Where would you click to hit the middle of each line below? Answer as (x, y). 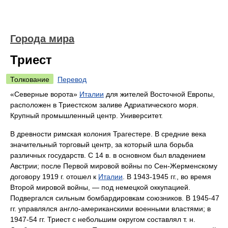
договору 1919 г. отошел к (54, 177)
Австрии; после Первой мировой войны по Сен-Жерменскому (114, 166)
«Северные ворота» (45, 94)
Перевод (72, 79)
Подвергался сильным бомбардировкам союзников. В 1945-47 (115, 198)
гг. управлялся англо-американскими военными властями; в (110, 209)
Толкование (30, 79)
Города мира (42, 39)
